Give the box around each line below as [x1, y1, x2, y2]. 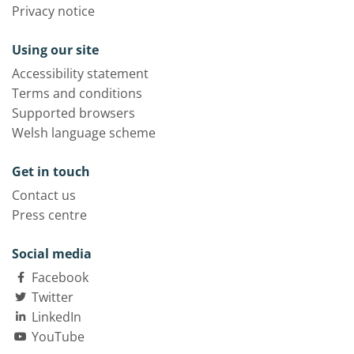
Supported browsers [12, 104, 135, 122]
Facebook [32, 268, 88, 286]
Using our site [12, 40, 99, 58]
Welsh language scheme [12, 123, 156, 141]
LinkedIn [32, 307, 81, 326]
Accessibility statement [12, 64, 149, 82]
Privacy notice [12, 2, 95, 20]
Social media [12, 244, 92, 262]
